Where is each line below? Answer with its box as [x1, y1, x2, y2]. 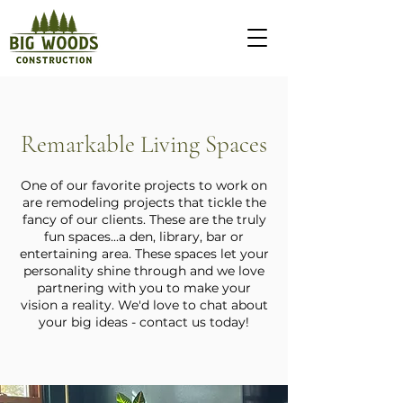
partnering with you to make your [37, 280, 251, 296]
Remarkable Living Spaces [21, 130, 267, 159]
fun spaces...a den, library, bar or [44, 228, 244, 245]
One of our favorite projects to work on [21, 177, 267, 193]
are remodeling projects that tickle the [22, 194, 266, 210]
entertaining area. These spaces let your [19, 246, 269, 262]
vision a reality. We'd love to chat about [20, 297, 268, 313]
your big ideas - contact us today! [39, 314, 249, 330]
